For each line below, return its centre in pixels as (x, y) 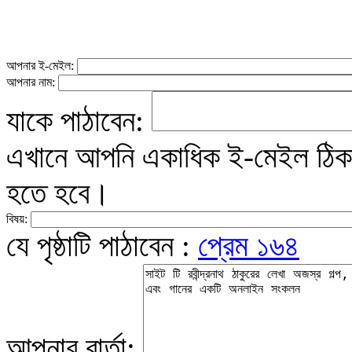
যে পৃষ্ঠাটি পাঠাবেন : (102, 246)
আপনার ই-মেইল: (42, 66)
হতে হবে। (58, 193)
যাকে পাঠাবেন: (79, 121)
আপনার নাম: (32, 82)
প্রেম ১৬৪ (249, 246)
